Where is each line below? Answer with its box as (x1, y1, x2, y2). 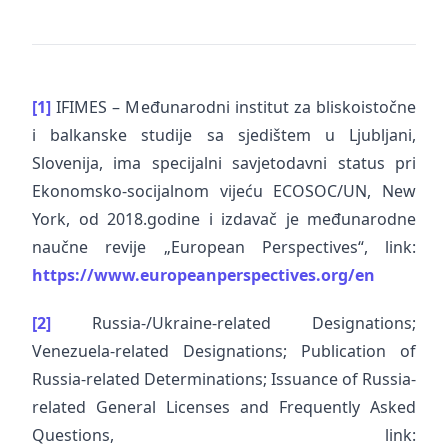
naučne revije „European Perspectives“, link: (32, 236, 416, 258)
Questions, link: (32, 424, 416, 446)
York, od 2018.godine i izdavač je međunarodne (32, 208, 416, 230)
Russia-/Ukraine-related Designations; (51, 312, 416, 334)
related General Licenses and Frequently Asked (32, 396, 416, 418)
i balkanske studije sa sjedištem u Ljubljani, (32, 124, 416, 146)
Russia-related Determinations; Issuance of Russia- (32, 368, 416, 390)
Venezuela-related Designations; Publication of (32, 340, 416, 362)
